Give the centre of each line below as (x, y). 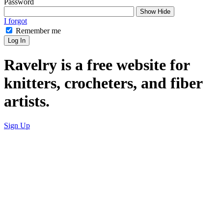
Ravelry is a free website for (97, 65)
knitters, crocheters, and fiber (103, 83)
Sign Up (17, 125)
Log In (17, 41)
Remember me (38, 31)
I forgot (15, 21)
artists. (27, 101)
